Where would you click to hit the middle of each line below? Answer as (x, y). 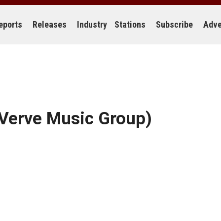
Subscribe (174, 24)
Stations (130, 24)
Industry (92, 24)
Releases (50, 24)
